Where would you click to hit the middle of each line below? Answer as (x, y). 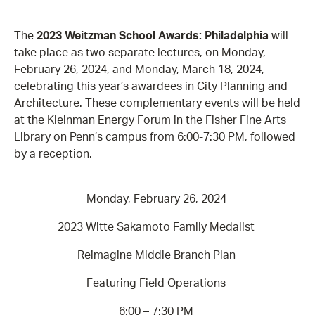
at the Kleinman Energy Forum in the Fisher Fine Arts (150, 120)
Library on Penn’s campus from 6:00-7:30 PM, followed (155, 137)
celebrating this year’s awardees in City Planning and (151, 86)
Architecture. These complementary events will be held (157, 103)
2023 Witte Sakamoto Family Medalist (157, 227)
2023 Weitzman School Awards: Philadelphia (153, 36)
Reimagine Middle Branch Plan (157, 255)
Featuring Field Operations (157, 283)
